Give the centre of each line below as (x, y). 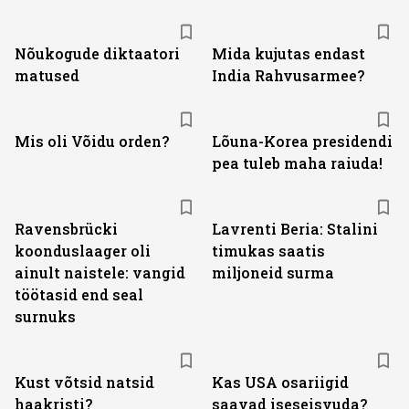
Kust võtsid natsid (84, 382)
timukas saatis (268, 251)
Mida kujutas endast (288, 53)
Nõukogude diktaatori (97, 53)
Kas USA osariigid (280, 382)
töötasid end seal (79, 294)
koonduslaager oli (83, 251)
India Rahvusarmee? (288, 75)
